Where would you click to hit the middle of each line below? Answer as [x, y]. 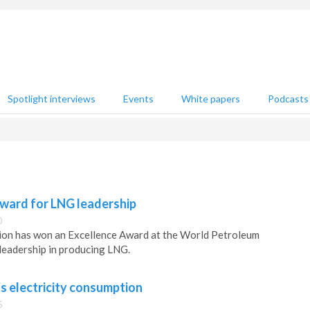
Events [138, 99]
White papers [211, 99]
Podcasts [288, 99]
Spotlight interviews [52, 99]
